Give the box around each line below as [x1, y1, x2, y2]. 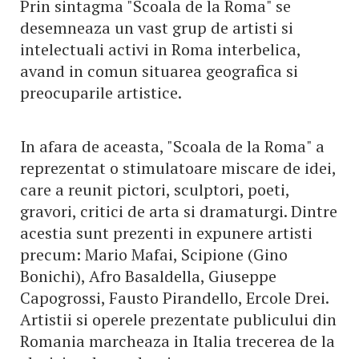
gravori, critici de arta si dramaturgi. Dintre [20, 200, 337, 222]
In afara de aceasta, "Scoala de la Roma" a [20, 135, 325, 157]
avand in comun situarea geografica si [20, 60, 298, 82]
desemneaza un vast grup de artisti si [20, 17, 293, 38]
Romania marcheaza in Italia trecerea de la [20, 330, 335, 352]
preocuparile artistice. [20, 82, 181, 103]
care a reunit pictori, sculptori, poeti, [20, 179, 289, 200]
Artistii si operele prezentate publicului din [20, 309, 337, 330]
